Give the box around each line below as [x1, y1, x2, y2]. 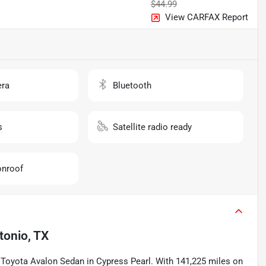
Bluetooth [113, 80, 152, 91]
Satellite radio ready [113, 122, 192, 133]
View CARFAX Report [164, 12, 248, 23]
